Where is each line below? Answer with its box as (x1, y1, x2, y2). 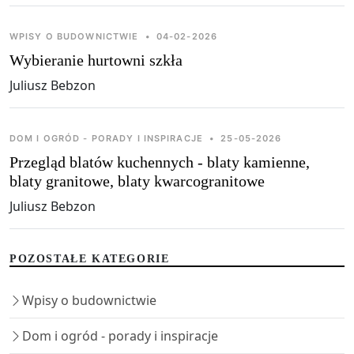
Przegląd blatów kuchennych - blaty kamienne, (9, 153, 310, 171)
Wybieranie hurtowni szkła (9, 51, 183, 69)
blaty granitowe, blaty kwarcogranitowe (9, 171, 265, 190)
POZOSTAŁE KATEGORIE (9, 252, 170, 265)
